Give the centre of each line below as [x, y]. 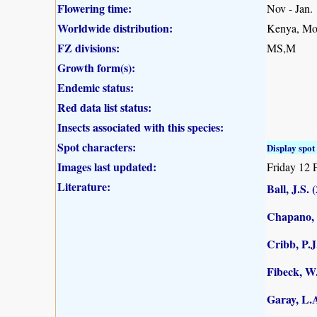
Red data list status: [104, 107]
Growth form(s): [96, 67]
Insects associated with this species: [140, 127]
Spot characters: [97, 146]
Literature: [84, 186]
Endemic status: [96, 87]
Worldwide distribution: [115, 28]
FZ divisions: [88, 47]
